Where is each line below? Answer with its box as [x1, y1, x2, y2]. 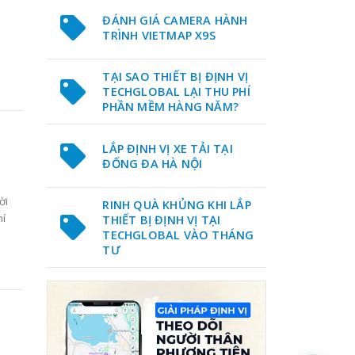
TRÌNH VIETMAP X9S [102, 27, 216, 43]
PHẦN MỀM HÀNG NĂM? [102, 99, 239, 114]
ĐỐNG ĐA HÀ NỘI [102, 155, 203, 171]
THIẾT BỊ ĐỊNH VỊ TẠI [102, 212, 221, 227]
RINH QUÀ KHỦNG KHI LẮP [102, 197, 251, 212]
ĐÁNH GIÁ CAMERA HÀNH [102, 12, 248, 28]
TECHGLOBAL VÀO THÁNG [102, 227, 254, 242]
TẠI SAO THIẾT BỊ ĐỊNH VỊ [102, 69, 249, 84]
